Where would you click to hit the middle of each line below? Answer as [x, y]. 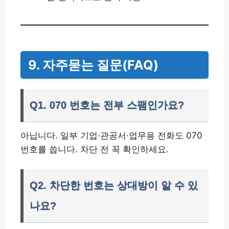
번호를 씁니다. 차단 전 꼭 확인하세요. [95, 149]
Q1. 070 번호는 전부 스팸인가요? [107, 105]
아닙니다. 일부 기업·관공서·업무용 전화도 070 [111, 135]
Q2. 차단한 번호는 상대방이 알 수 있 [114, 186]
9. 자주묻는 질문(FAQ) [93, 65]
